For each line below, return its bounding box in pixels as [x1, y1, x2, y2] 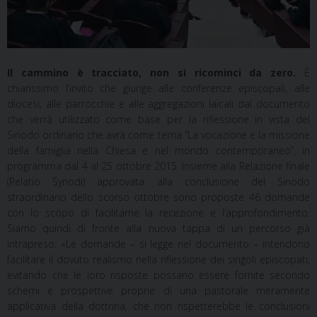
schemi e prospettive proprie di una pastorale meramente [7, 283, 310, 297]
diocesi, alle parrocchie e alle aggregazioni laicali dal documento [7, 96, 310, 110]
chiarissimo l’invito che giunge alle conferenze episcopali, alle [7, 81, 310, 95]
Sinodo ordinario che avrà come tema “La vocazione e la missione [7, 127, 310, 142]
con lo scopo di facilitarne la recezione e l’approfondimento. [7, 205, 310, 219]
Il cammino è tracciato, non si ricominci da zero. [7, 65, 296, 79]
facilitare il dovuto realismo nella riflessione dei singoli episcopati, [7, 252, 310, 266]
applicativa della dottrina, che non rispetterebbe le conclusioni [7, 299, 310, 313]
